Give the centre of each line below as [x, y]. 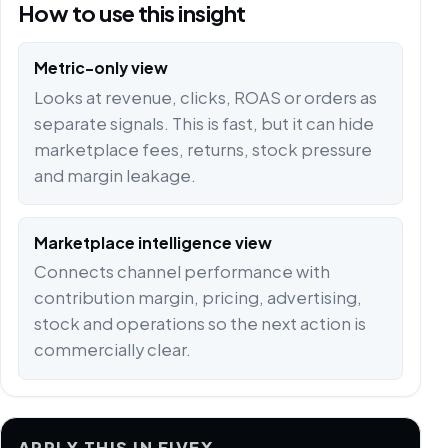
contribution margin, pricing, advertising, [197, 298]
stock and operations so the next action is [199, 324]
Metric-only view [100, 68]
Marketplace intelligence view [152, 242]
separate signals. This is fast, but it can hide [203, 123]
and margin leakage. [114, 175]
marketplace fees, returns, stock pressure [202, 149]
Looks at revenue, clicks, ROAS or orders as [205, 97]
